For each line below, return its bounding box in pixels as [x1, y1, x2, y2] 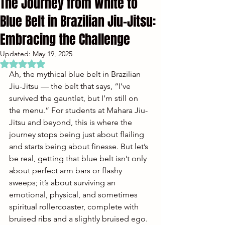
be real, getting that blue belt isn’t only [9, 153, 149, 163]
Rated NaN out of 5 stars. [22, 58, 102, 67]
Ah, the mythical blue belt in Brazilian [9, 69, 143, 79]
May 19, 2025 [33, 49, 72, 58]
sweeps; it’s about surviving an [9, 177, 118, 187]
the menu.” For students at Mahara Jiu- [9, 105, 148, 115]
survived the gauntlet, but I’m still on [9, 93, 140, 103]
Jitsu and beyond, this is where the [9, 117, 134, 127]
